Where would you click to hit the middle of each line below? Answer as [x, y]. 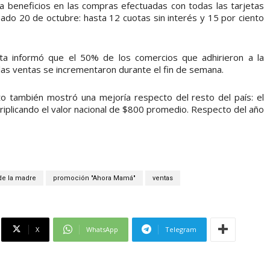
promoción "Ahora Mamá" [94, 178]
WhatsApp [102, 229]
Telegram [181, 229]
